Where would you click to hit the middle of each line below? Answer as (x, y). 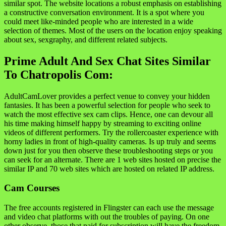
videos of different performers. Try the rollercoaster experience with (111, 132)
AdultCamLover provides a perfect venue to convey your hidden (107, 96)
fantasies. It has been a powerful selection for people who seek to (107, 105)
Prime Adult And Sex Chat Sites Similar (107, 61)
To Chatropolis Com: (59, 74)
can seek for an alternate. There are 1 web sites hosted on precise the (112, 159)
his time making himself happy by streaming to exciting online (103, 123)
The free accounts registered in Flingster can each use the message (109, 208)
